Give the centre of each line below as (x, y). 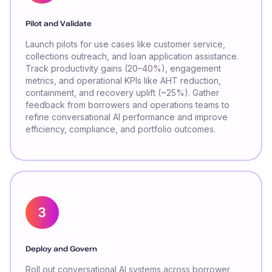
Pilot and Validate (59, 24)
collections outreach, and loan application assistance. (132, 56)
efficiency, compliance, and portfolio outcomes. (121, 129)
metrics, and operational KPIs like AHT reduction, (123, 81)
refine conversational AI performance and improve (127, 117)
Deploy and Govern (61, 249)
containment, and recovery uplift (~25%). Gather (122, 93)
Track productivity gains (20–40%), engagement (123, 69)
